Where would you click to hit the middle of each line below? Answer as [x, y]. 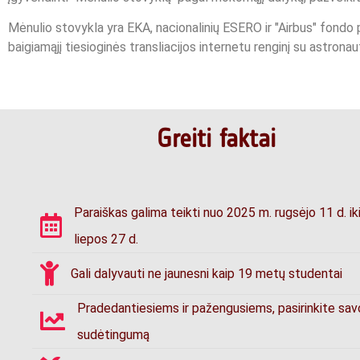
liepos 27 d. [106, 239]
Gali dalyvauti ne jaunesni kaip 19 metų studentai [207, 273]
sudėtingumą [113, 334]
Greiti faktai [216, 138]
